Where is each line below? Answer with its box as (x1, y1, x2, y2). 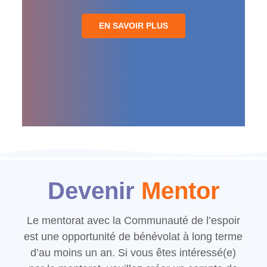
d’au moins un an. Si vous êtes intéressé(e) (30, 247, 237, 259)
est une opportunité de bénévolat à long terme (24, 231, 243, 243)
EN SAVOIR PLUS (98, 21, 168, 31)
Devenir (47, 178, 141, 204)
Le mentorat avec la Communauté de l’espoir (26, 215, 240, 227)
